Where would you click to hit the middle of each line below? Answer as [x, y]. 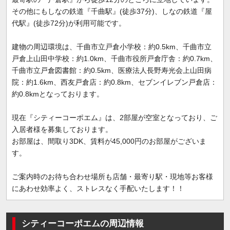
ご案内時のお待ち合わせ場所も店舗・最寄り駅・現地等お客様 [112, 176]
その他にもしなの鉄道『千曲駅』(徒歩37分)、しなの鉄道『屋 [112, 11]
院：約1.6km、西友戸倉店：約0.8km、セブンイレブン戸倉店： [114, 82]
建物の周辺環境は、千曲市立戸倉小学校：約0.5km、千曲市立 [111, 46]
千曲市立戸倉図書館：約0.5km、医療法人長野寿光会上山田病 [111, 70]
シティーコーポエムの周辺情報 [82, 224]
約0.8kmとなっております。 [57, 94]
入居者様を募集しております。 [62, 129]
